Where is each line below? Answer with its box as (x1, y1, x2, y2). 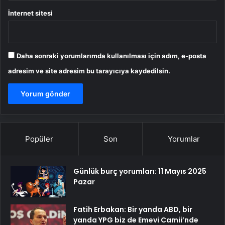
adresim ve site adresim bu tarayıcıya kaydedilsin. (8, 67, 170, 75)
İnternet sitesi (8, 9, 53, 18)
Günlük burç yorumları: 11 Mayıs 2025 (73, 166, 206, 177)
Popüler (25, 134, 54, 144)
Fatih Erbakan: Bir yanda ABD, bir (73, 204, 192, 215)
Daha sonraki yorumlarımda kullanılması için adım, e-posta (17, 52, 206, 60)
